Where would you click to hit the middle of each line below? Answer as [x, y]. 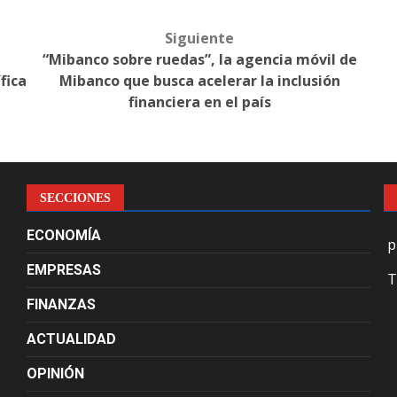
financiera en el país [199, 102]
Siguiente [200, 39]
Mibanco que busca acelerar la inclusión [199, 81]
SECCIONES [75, 198]
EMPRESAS [63, 270]
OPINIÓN [55, 374]
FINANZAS [61, 305]
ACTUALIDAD [71, 339]
